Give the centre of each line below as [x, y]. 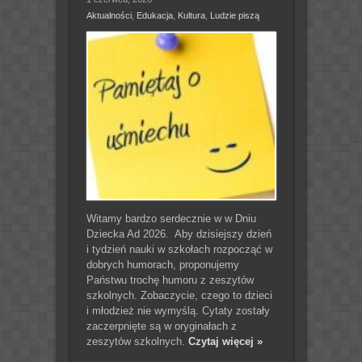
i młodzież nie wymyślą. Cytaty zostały [178, 310]
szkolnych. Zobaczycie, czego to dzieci [179, 295]
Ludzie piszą [234, 15]
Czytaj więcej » [225, 341]
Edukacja [154, 15]
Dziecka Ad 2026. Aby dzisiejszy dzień [179, 234]
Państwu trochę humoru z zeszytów [170, 280]
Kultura [191, 15]
